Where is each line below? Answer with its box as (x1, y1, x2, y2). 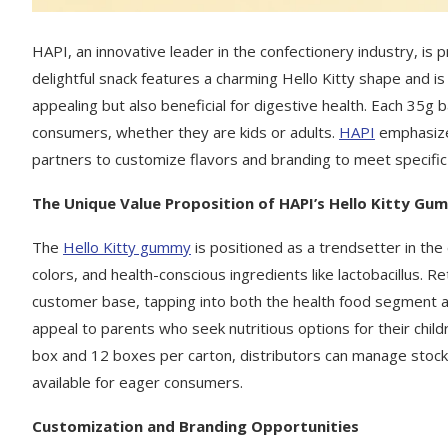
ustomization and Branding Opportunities (42, 416, 359, 437)
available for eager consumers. (32, 372, 243, 393)
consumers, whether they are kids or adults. (32, 122, 339, 143)
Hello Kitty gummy (63, 237, 191, 258)
